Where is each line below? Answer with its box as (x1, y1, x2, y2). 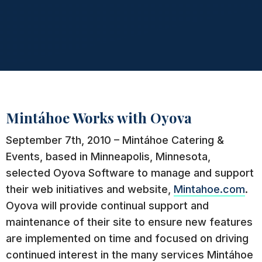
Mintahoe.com (174, 183, 245, 196)
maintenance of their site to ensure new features (6, 216, 253, 229)
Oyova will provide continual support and (6, 199, 209, 212)
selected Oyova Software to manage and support (6, 167, 254, 180)
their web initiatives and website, (6, 183, 174, 196)
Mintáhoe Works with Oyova (6, 108, 192, 127)
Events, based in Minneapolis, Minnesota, (6, 150, 211, 163)
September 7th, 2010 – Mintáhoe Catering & (6, 134, 224, 147)
